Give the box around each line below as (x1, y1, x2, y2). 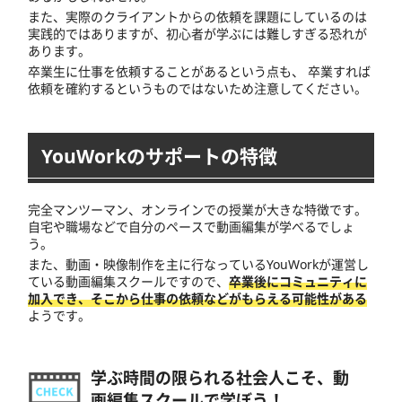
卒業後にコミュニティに (229, 273, 367, 291)
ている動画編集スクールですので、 (28, 273, 229, 291)
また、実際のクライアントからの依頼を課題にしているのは (28, 7, 367, 25)
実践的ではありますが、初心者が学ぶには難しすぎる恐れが (28, 24, 367, 42)
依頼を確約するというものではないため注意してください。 (28, 79, 367, 97)
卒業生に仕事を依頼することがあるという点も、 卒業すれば (28, 62, 371, 80)
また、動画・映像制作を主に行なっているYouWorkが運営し (28, 256, 369, 274)
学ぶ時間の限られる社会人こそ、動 (91, 367, 349, 389)
